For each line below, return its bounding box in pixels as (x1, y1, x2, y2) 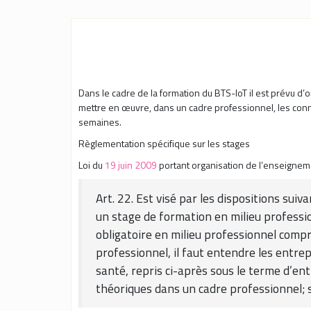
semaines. (78, 114, 121, 129)
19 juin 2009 (105, 157, 157, 172)
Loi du (78, 157, 105, 172)
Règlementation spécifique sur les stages (78, 135, 250, 151)
